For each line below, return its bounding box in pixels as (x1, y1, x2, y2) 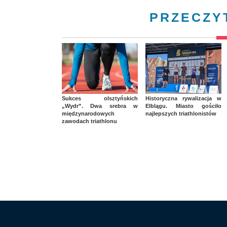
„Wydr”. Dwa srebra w (62, 103, 138, 109)
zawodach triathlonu (62, 118, 117, 125)
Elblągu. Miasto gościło (145, 103, 221, 109)
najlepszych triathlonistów (145, 110, 216, 117)
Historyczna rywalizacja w (145, 95, 221, 102)
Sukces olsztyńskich (62, 95, 138, 102)
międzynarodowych (62, 110, 115, 117)
